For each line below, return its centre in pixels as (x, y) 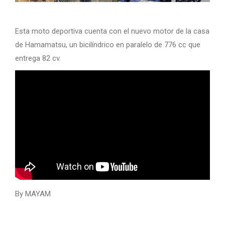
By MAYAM (33, 194)
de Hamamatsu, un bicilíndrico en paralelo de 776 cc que (108, 45)
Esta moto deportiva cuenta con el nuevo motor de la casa (112, 31)
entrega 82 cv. (38, 58)
